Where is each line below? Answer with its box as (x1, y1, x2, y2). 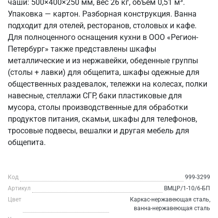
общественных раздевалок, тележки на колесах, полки (8, 79, 207, 89)
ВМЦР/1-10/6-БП (164, 185, 210, 192)
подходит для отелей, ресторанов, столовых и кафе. (8, 21, 197, 30)
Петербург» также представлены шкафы (8, 44, 156, 54)
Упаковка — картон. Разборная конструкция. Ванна (8, 9, 197, 18)
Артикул (8, 185, 31, 192)
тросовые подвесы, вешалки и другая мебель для (8, 126, 189, 135)
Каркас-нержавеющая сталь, (130, 196, 210, 203)
